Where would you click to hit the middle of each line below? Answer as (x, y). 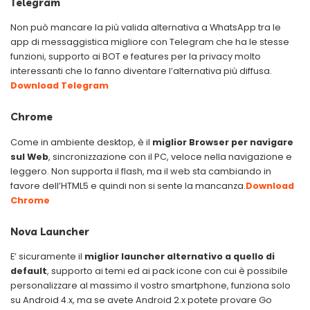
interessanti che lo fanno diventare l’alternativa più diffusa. (141, 71)
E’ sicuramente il (47, 256)
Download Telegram (60, 86)
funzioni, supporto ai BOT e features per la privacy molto (136, 57)
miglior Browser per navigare (223, 142)
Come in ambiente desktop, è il (81, 142)
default (29, 271)
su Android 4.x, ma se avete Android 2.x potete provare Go (141, 300)
